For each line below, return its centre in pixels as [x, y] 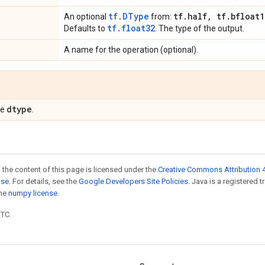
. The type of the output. [200, 28]
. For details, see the [44, 181]
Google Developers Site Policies [133, 181]
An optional [86, 17]
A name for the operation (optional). [131, 50]
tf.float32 [131, 28]
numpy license [33, 193]
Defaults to [85, 28]
